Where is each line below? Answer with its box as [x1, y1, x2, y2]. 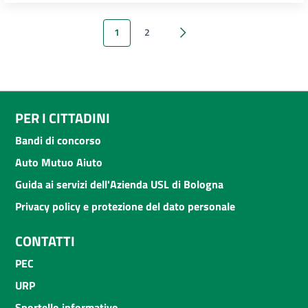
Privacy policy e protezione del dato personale [15, 197, 235, 214]
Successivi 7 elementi [181, 30, 270, 45]
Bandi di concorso [15, 131, 101, 148]
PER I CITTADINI [15, 107, 110, 129]
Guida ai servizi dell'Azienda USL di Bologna [15, 175, 223, 192]
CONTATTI [15, 230, 75, 252]
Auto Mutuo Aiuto [15, 153, 102, 170]
